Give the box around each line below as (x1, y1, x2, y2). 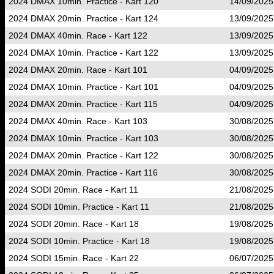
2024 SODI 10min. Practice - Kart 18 (9, 236, 150, 246)
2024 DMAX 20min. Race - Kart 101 (9, 65, 147, 75)
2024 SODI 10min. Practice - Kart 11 (9, 202, 149, 212)
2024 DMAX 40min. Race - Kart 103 (9, 116, 147, 126)
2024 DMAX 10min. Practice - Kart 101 (9, 82, 158, 92)
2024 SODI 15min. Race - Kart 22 (9, 253, 139, 263)
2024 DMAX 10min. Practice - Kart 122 (9, 48, 158, 57)
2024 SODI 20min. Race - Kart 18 (9, 219, 139, 229)
